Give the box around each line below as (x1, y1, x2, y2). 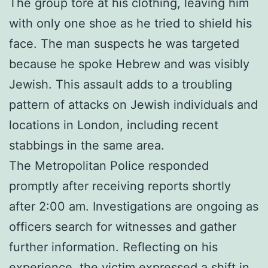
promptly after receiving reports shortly (9, 178, 231, 193)
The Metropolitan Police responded (9, 158, 209, 173)
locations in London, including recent (9, 117, 218, 132)
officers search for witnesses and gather (9, 219, 236, 234)
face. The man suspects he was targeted (9, 36, 239, 51)
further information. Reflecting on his (9, 239, 218, 254)
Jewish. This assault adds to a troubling (9, 77, 232, 92)
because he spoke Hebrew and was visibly (9, 56, 249, 71)
